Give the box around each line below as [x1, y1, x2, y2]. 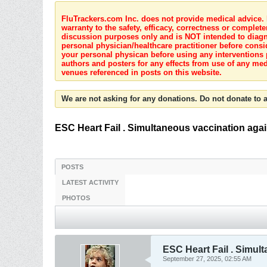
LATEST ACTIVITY [62, 179, 119, 186]
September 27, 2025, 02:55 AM [163, 255, 252, 262]
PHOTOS [62, 194, 90, 201]
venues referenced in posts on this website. [61, 68, 222, 77]
